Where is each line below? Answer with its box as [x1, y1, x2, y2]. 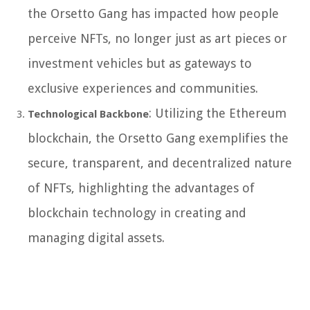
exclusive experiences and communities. [28, 81, 258, 96]
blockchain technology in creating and [28, 206, 246, 221]
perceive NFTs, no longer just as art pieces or [28, 31, 287, 46]
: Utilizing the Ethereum [149, 106, 286, 121]
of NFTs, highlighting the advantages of [28, 181, 255, 196]
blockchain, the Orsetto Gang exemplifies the [28, 131, 289, 146]
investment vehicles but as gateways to [28, 56, 252, 71]
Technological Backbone [28, 108, 149, 121]
